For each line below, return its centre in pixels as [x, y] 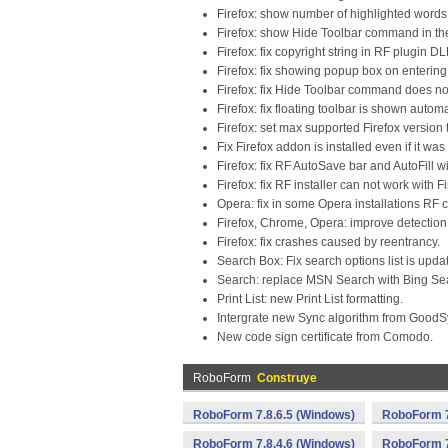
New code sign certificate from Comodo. [325, 337]
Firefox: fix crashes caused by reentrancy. [328, 242]
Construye [287, 378]
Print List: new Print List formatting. [310, 299]
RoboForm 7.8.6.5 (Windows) [274, 415]
